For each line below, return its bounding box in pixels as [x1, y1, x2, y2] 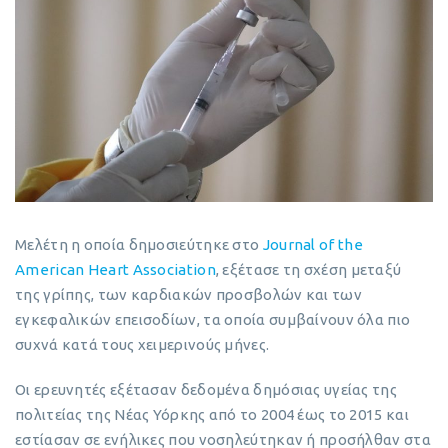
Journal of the [262, 235, 363, 253]
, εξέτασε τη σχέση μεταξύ [215, 260, 402, 278]
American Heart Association [15, 260, 216, 278]
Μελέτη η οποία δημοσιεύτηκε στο [15, 235, 263, 253]
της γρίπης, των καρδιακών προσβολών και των [15, 285, 362, 303]
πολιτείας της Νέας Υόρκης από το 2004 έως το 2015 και [15, 405, 409, 423]
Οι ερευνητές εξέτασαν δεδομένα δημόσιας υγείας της [15, 380, 397, 398]
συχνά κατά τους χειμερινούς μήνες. [15, 335, 270, 353]
